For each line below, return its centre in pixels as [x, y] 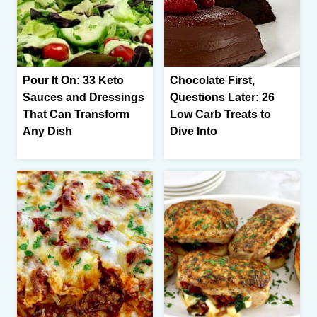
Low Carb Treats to [220, 114]
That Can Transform [76, 114]
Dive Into [194, 131]
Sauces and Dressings [83, 97]
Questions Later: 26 [222, 97]
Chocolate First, [212, 80]
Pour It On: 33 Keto [73, 80]
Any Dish [47, 131]
